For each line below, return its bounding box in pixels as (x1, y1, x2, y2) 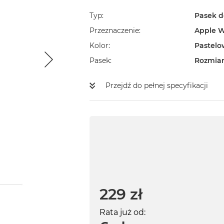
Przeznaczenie (89, 26, 139, 35)
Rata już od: (99, 207, 145, 217)
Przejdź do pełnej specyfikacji (105, 81, 208, 90)
